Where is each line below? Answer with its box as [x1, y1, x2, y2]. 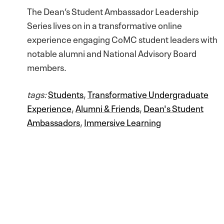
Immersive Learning [84, 114, 161, 128]
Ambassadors [27, 114, 80, 128]
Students [48, 86, 83, 100]
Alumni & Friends [75, 100, 139, 114]
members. [27, 59, 66, 73]
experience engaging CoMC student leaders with [27, 31, 217, 45]
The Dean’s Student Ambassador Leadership [27, 3, 198, 17]
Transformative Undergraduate [87, 86, 208, 100]
